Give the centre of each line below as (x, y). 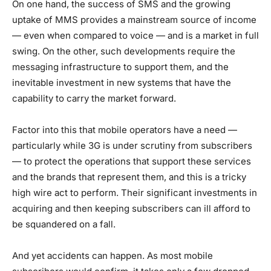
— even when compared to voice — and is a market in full (135, 35)
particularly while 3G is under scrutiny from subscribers (132, 145)
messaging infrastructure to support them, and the (120, 67)
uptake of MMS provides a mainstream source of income (134, 19)
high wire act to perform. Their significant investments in (135, 192)
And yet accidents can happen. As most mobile (113, 255)
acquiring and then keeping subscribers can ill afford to (131, 208)
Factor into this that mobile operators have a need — (125, 129)
